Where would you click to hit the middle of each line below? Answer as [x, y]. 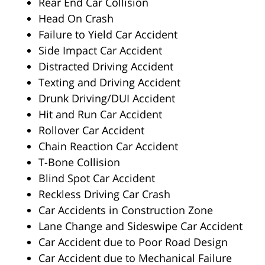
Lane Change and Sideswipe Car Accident [140, 226]
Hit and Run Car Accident [100, 114]
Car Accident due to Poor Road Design [133, 242]
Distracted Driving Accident [106, 66]
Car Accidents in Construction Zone [126, 210]
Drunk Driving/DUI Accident [107, 98]
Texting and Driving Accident [109, 82]
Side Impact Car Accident [100, 50]
